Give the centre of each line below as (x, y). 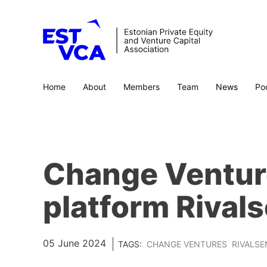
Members (142, 87)
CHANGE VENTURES (187, 244)
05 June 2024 (76, 243)
